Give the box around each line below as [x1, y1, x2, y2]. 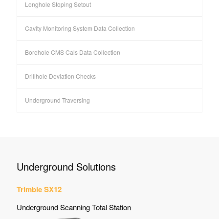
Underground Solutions [16, 159, 116, 174]
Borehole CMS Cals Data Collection [24, 48, 120, 57]
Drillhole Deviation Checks [24, 72, 96, 81]
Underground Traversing [24, 96, 90, 105]
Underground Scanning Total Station [16, 201, 131, 212]
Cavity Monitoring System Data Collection [24, 24, 135, 33]
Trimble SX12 [16, 183, 62, 195]
